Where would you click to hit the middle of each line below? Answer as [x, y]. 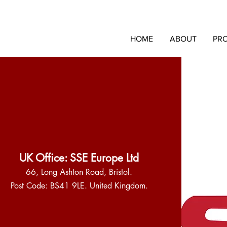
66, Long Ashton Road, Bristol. [79, 172]
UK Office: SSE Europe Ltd [79, 158]
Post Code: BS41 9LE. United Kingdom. [79, 186]
